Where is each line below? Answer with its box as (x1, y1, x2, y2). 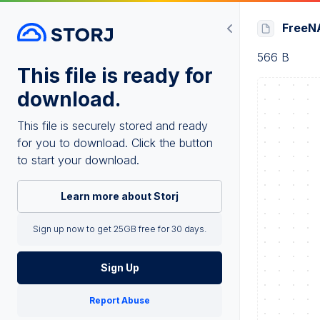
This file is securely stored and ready (17, 119, 208, 134)
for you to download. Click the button (17, 136, 213, 151)
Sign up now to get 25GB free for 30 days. (33, 224, 206, 235)
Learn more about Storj (61, 190, 179, 203)
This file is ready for (17, 64, 213, 89)
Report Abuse (89, 295, 150, 306)
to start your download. (17, 153, 139, 168)
